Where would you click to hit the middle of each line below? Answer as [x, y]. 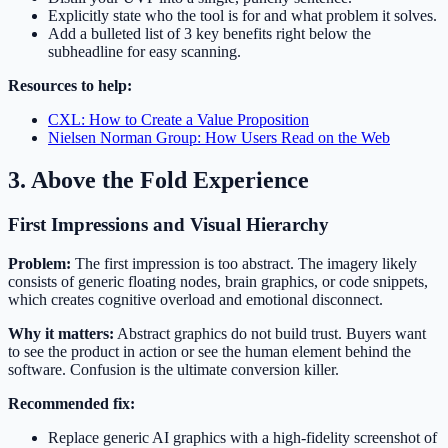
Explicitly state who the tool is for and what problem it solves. [242, 16]
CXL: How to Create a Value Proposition [178, 120]
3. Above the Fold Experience [158, 180]
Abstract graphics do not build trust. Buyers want [270, 333]
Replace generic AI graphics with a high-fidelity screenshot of [242, 437]
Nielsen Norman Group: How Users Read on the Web [219, 138]
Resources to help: [70, 86]
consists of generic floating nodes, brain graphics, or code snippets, [218, 281]
